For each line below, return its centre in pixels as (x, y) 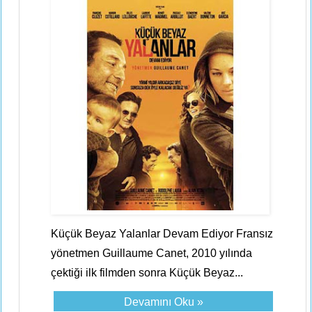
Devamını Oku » (163, 302)
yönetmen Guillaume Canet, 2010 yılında (151, 253)
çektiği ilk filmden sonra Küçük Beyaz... (147, 273)
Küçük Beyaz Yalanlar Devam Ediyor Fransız (162, 234)
